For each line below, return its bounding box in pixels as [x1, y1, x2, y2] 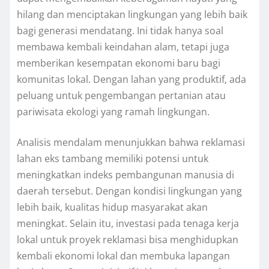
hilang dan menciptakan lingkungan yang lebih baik [17, 8, 247, 22]
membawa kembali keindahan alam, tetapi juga [17, 40, 229, 54]
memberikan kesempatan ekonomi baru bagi [17, 56, 220, 70]
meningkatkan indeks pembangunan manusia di [17, 168, 234, 182]
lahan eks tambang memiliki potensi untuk [17, 152, 208, 166]
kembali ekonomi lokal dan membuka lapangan [17, 249, 230, 263]
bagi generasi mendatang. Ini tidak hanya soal [17, 24, 223, 38]
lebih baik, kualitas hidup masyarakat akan [17, 201, 208, 214]
